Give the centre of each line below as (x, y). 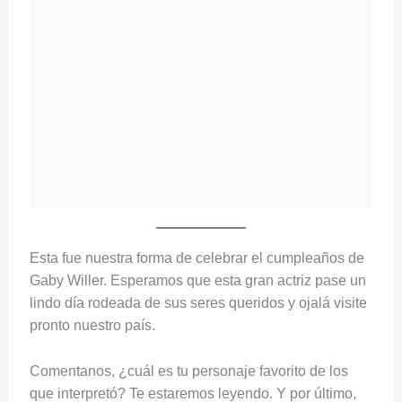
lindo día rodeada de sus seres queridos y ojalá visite (198, 303)
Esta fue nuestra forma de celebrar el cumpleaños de (197, 258)
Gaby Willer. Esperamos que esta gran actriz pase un (197, 281)
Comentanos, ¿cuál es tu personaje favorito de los (188, 371)
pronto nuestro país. (92, 326)
